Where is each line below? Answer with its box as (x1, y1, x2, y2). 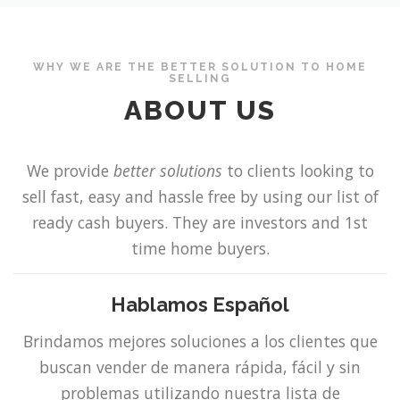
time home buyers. (130, 237, 270, 260)
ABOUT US (124, 95, 276, 127)
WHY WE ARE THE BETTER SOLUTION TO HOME (33, 60, 367, 73)
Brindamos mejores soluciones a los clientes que (22, 329, 378, 352)
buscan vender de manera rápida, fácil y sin (39, 355, 361, 378)
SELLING (169, 71, 231, 85)
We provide (26, 160, 113, 182)
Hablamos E (111, 293, 225, 317)
